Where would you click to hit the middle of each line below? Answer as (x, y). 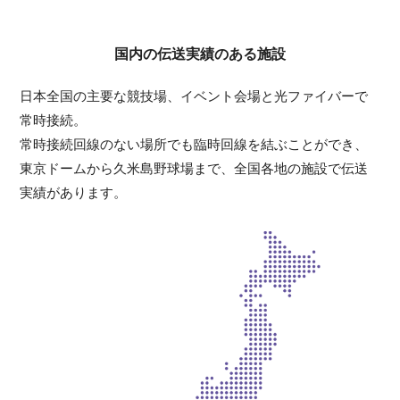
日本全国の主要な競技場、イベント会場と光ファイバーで (194, 96)
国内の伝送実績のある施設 (200, 54)
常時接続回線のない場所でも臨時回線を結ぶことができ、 (194, 144)
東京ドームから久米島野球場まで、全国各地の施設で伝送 (194, 168)
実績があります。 (74, 192)
